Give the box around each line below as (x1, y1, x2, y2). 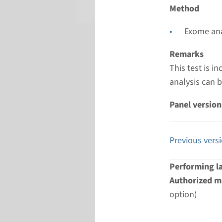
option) (169, 188, 197, 201)
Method (169, 2, 199, 15)
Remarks (169, 48, 204, 60)
